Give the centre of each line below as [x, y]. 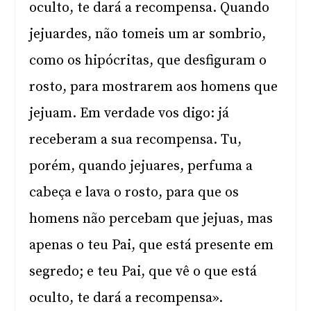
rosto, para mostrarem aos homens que [154, 87]
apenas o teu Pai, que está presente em [152, 245]
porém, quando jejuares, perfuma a [141, 166]
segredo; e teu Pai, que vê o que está [143, 272]
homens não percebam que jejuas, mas [151, 219]
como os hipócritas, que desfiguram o [148, 61]
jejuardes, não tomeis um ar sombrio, [148, 34]
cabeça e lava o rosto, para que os [134, 193]
